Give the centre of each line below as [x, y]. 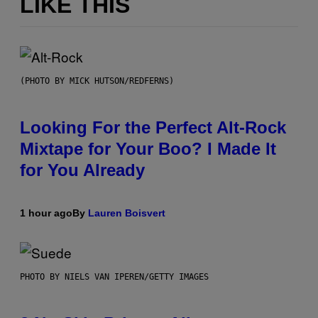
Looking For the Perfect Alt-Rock [153, 127]
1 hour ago [46, 213]
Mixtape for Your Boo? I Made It [148, 148]
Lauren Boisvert [127, 213]
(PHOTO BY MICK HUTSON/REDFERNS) [97, 81]
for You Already [82, 170]
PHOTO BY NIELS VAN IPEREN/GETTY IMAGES [114, 276]
